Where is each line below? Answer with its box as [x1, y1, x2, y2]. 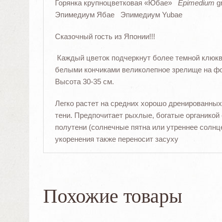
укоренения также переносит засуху [55, 135, 178, 144]
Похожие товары [43, 185, 183, 208]
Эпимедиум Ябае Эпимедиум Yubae [55, 10, 182, 19]
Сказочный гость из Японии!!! [55, 32, 155, 41]
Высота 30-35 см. [55, 77, 114, 86]
